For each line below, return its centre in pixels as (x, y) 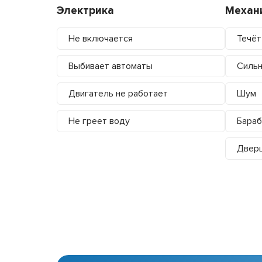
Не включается (101, 38)
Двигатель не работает (118, 93)
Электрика (85, 11)
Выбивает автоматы (111, 66)
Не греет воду (99, 121)
